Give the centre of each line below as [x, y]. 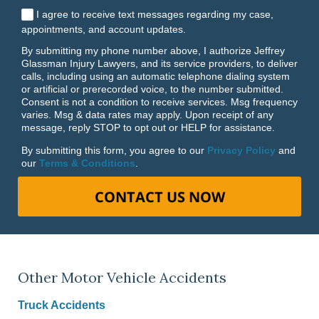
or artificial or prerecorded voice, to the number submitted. [152, 89]
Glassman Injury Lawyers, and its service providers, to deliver [159, 63]
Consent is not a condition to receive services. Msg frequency [159, 101]
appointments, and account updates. [104, 29]
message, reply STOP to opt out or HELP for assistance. [148, 127]
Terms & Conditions [87, 163]
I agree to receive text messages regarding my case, [155, 14]
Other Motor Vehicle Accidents [122, 278]
